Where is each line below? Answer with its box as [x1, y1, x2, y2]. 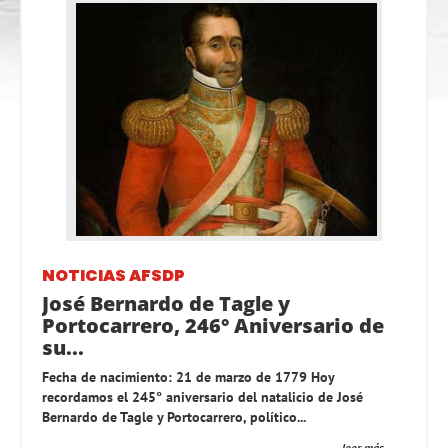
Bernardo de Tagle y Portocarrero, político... [42, 408, 306, 427]
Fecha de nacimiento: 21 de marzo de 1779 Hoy [42, 368, 334, 387]
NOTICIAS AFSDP [42, 264, 185, 288]
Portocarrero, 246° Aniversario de [42, 312, 384, 340]
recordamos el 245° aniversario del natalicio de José [42, 388, 363, 407]
